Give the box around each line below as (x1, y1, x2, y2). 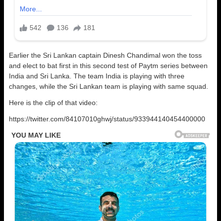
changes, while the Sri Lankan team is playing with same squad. (9, 82, 208, 90)
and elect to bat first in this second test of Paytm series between (9, 61, 208, 70)
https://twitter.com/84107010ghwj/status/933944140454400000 (9, 114, 205, 123)
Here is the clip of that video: (9, 98, 98, 107)
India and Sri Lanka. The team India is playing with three (9, 72, 184, 80)
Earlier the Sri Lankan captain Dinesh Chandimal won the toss (9, 51, 202, 59)
